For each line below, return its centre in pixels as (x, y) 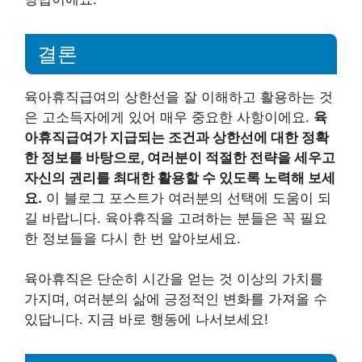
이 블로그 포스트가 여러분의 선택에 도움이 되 (187, 198)
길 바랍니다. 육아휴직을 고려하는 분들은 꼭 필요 (176, 218)
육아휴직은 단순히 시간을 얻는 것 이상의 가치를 (174, 279)
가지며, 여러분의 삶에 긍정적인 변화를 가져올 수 (176, 299)
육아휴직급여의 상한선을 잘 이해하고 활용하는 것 (179, 97)
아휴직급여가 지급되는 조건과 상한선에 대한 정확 (177, 137)
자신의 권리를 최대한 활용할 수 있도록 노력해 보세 (180, 177)
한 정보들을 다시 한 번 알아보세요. (133, 238)
